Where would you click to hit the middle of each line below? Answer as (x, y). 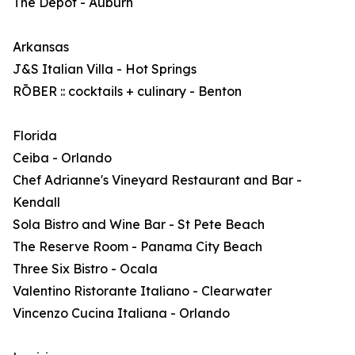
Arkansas (41, 47)
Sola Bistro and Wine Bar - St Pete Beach (139, 224)
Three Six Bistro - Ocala (85, 269)
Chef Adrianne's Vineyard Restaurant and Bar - (157, 180)
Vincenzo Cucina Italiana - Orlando (121, 313)
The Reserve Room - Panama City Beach (137, 246)
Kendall (36, 202)
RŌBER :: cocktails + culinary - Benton (127, 91)
